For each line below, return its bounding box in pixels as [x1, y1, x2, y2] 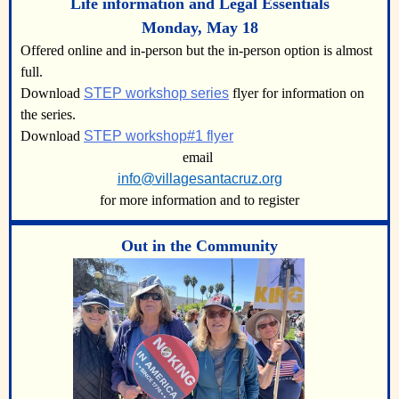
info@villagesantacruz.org [117, 170, 282, 186]
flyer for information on [229, 85, 364, 101]
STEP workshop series [84, 85, 229, 101]
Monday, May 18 [141, 18, 258, 37]
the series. [20, 106, 76, 122]
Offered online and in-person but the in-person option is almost [20, 42, 372, 58]
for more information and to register [100, 191, 299, 208]
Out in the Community [121, 237, 278, 255]
